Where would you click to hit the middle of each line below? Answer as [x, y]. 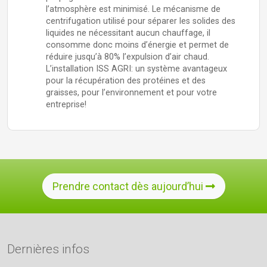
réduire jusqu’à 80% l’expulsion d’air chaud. [128, 57]
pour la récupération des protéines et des [126, 81]
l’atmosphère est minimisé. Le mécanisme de [133, 10]
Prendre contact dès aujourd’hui [129, 187]
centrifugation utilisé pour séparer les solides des [141, 21]
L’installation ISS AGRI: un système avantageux [136, 69]
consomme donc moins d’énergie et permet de [137, 45]
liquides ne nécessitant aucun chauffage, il [128, 33]
